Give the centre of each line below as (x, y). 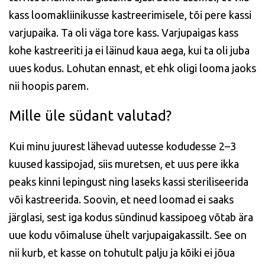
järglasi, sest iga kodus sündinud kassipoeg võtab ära (131, 217)
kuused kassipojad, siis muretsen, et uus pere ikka (124, 164)
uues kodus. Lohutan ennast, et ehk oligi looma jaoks (132, 68)
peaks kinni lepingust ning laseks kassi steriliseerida (129, 182)
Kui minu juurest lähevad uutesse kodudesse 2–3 (122, 146)
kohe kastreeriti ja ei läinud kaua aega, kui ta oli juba (129, 50)
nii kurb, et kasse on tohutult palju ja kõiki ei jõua (122, 253)
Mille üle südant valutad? (90, 116)
